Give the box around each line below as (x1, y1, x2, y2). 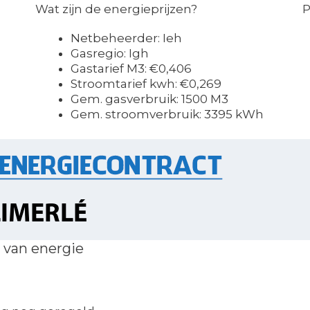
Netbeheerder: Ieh (70, 30, 182, 45)
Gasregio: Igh (70, 46, 149, 60)
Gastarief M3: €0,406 (70, 61, 192, 75)
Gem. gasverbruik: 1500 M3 (70, 91, 228, 106)
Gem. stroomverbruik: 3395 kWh (70, 107, 264, 121)
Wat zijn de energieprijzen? (35, 1, 197, 16)
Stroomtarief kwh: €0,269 (70, 76, 221, 91)
